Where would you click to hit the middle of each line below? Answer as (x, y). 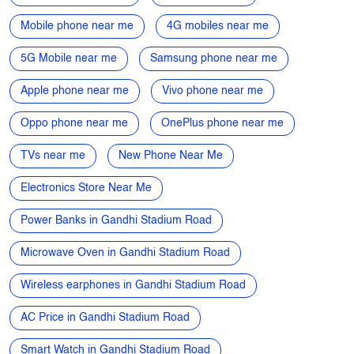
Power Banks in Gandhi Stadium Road (116, 220)
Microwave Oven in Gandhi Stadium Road (125, 252)
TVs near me (53, 155)
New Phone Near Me (171, 155)
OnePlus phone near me (222, 123)
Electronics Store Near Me (86, 188)
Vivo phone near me (213, 90)
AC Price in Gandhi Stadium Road (105, 317)
